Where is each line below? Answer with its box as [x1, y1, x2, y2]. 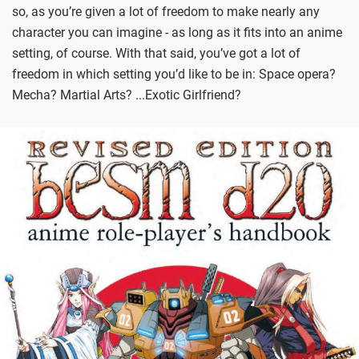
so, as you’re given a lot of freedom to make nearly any [12, 3, 320, 19]
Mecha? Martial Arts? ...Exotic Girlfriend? [12, 87, 241, 103]
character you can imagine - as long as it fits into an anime [12, 24, 342, 40]
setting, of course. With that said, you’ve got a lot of [12, 45, 301, 61]
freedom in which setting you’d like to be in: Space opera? [12, 66, 336, 82]
